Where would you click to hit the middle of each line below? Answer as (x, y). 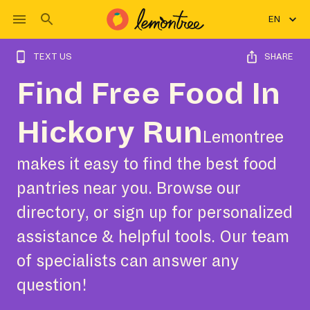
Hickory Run (110, 133)
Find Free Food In (148, 94)
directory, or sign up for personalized (155, 213)
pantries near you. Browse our (129, 189)
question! (52, 285)
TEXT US (53, 57)
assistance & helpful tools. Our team (153, 237)
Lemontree (243, 137)
